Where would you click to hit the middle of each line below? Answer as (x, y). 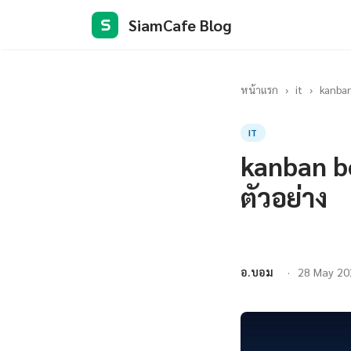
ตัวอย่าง (284, 197)
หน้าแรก (259, 89)
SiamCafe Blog (180, 25)
